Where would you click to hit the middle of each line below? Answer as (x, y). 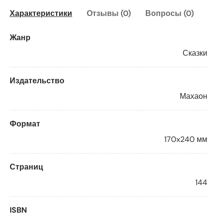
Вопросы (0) (170, 14)
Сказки (195, 53)
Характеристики (41, 14)
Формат (25, 124)
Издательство (37, 81)
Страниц (26, 167)
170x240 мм (186, 139)
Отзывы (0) (109, 14)
